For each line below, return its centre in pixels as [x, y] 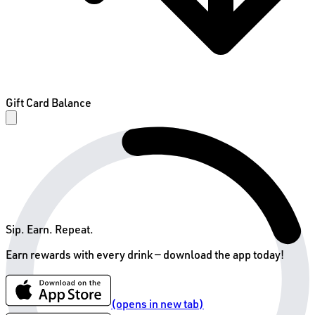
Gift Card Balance [49, 103]
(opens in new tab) [157, 304]
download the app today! [224, 255]
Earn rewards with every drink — [84, 255]
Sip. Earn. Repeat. [50, 229]
